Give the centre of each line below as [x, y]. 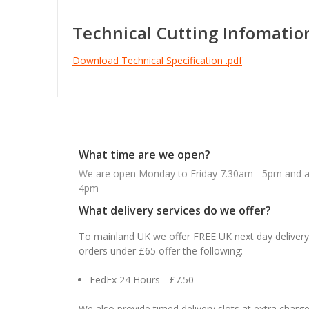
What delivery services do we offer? [175, 210]
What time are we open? [144, 154]
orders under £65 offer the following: [161, 250]
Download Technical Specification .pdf [157, 60]
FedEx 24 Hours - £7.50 [142, 279]
